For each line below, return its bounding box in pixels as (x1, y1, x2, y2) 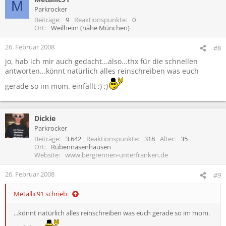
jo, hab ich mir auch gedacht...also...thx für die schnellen (5, 56, 198, 66)
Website (34, 150, 59, 159)
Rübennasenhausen (51, 142, 111, 151)
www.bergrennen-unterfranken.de (65, 150, 168, 159)
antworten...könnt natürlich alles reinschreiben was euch (5, 66, 199, 76)
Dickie (34, 113, 55, 123)
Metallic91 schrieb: (14, 189, 69, 198)
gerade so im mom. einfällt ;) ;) (5, 81, 108, 91)
